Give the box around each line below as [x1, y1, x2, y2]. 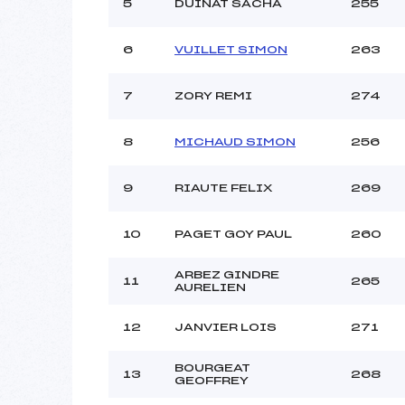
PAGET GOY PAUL [174, 228, 292, 240]
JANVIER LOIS [174, 321, 277, 333]
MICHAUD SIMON [174, 136, 296, 147]
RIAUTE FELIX [174, 182, 272, 193]
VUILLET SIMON [174, 43, 287, 55]
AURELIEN [174, 281, 246, 293]
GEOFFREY [174, 374, 249, 386]
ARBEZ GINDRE [174, 268, 279, 280]
